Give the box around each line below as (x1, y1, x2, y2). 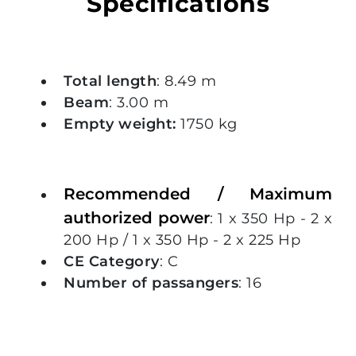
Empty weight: (64, 115, 176, 133)
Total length (64, 72, 157, 91)
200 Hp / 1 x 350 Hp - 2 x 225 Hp (64, 231, 300, 250)
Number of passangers (64, 274, 238, 292)
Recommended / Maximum (64, 184, 332, 204)
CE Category (64, 253, 160, 271)
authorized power (64, 208, 210, 228)
